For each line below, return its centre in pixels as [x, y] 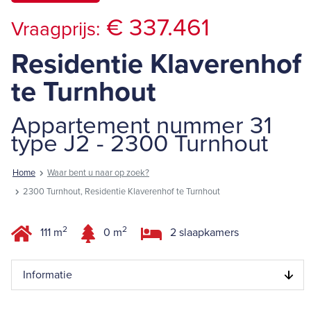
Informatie [48, 275]
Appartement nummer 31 [142, 125]
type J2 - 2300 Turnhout [140, 143]
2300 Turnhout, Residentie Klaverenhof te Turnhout [121, 192]
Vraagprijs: [56, 29]
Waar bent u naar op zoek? [98, 173]
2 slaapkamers [203, 233]
